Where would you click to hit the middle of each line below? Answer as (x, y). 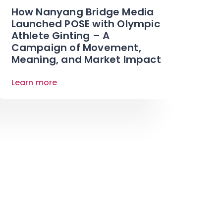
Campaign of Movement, (76, 47)
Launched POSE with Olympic (85, 24)
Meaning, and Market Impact (86, 59)
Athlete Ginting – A (60, 35)
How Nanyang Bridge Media (83, 12)
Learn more (34, 82)
